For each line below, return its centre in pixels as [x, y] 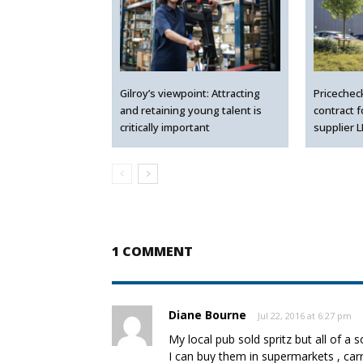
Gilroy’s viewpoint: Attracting [190, 93]
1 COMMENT [152, 252]
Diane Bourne [207, 315]
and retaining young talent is [190, 110]
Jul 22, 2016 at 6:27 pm [305, 316]
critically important [164, 127]
